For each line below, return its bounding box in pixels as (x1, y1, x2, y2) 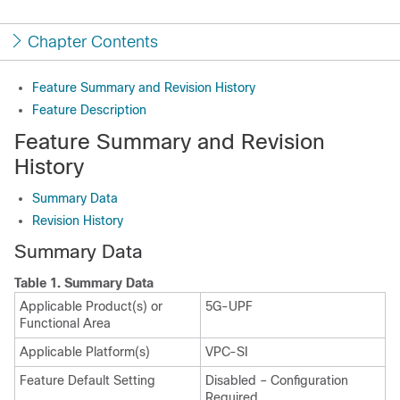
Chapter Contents (28, 33, 158, 51)
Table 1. (14, 276, 64, 290)
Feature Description (32, 103, 146, 117)
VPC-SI (205, 345, 248, 359)
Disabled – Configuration (205, 373, 348, 387)
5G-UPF (205, 299, 253, 313)
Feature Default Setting (20, 373, 155, 387)
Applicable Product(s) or (20, 299, 162, 313)
